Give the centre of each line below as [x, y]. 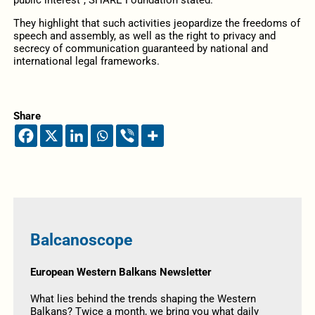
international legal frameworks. [86, 61]
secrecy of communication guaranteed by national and [140, 48]
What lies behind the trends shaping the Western [143, 298]
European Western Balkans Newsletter [121, 272]
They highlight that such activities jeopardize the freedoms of [156, 23]
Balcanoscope [81, 240]
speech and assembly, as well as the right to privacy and [144, 36]
